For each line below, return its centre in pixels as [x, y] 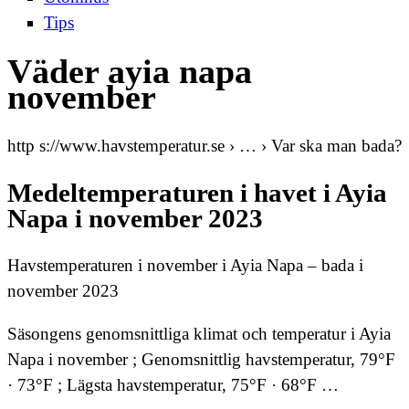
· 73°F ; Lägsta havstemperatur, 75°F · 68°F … [173, 385]
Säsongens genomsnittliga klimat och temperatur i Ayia [199, 334]
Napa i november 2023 [135, 218]
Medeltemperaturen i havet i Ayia [197, 193]
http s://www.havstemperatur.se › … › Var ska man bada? [204, 145]
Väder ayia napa [130, 72]
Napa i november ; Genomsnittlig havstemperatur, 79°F [201, 360]
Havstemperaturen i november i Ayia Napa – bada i [185, 266]
